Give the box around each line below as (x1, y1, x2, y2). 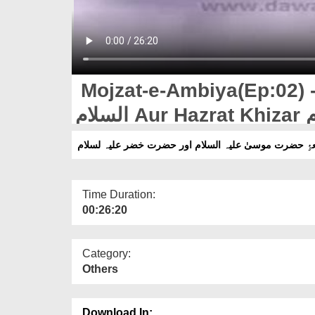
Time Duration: (82, 188, 155, 200)
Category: (82, 247, 131, 259)
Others (82, 262, 118, 275)
